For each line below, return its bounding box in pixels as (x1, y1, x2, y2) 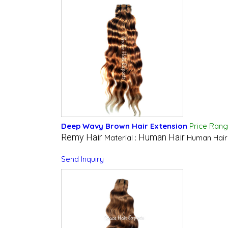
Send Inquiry (61, 154, 104, 164)
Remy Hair (61, 132, 102, 143)
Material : (104, 133, 138, 143)
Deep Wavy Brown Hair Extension (61, 121, 187, 131)
